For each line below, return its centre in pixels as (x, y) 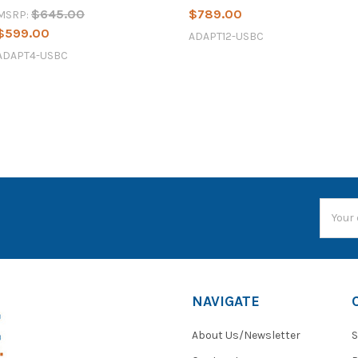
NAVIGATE (226, 301)
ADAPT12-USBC (226, 36)
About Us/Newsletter (246, 335)
